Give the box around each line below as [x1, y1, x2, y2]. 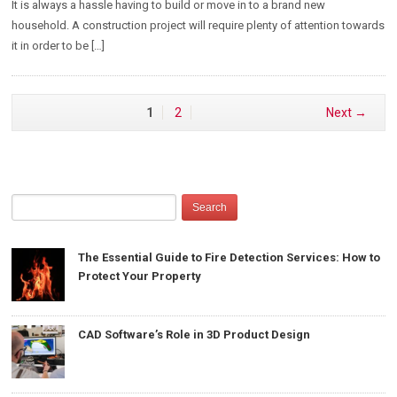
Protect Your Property [78, 269, 202, 283]
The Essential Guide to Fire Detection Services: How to [78, 250, 381, 264]
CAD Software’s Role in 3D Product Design [78, 327, 311, 341]
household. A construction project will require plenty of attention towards [12, 18, 385, 32]
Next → [325, 105, 367, 120]
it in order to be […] [12, 38, 105, 52]
